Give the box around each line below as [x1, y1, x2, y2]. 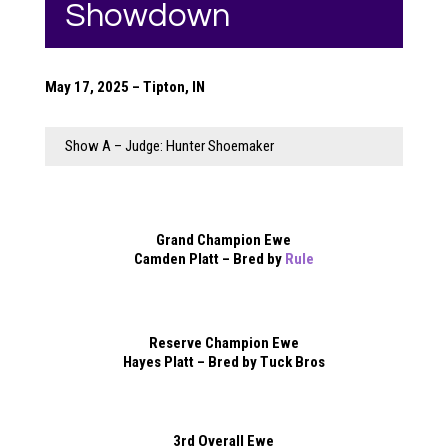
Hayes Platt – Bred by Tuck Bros [122, 352, 325, 371]
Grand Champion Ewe [156, 230, 292, 249]
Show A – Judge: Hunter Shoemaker [64, 136, 274, 155]
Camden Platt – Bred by [133, 249, 285, 268]
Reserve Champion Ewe [148, 333, 299, 352]
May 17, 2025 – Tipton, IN [44, 77, 205, 96]
